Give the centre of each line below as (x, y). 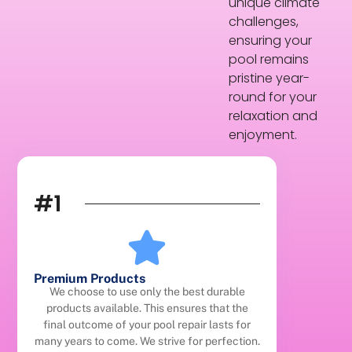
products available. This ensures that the (147, 308)
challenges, (264, 22)
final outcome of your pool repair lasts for (147, 324)
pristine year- (269, 79)
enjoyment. (263, 135)
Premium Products (90, 278)
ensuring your (271, 41)
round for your (273, 97)
